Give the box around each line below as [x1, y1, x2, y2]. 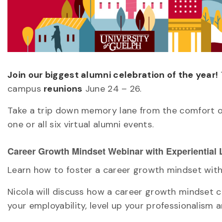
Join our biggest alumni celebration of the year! [7, 68, 221, 81]
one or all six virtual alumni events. [7, 118, 154, 130]
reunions [44, 82, 83, 95]
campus [7, 82, 44, 95]
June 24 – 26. [82, 82, 142, 95]
